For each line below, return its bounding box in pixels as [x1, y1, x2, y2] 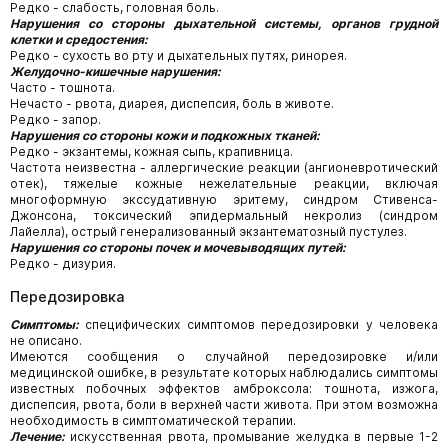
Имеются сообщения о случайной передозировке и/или [10, 349, 438, 364]
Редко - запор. [10, 112, 101, 127]
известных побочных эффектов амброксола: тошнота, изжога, [10, 381, 438, 396]
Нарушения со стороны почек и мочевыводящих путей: [10, 240, 346, 255]
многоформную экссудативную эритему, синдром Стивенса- [10, 192, 438, 207]
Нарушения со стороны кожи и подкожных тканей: [10, 128, 320, 143]
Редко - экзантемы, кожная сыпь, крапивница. [10, 144, 293, 159]
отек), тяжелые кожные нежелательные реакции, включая [10, 176, 438, 191]
